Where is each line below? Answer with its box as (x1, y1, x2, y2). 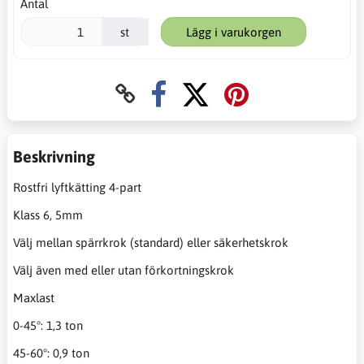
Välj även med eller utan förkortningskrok (13, 263, 234, 278)
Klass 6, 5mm (13, 208, 83, 223)
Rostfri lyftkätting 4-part (13, 180, 141, 195)
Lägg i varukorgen (185, 24, 281, 39)
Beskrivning (13, 147, 95, 167)
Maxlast (13, 291, 58, 305)
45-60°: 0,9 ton (13, 346, 89, 361)
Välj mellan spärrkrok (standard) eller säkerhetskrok (13, 236, 288, 250)
